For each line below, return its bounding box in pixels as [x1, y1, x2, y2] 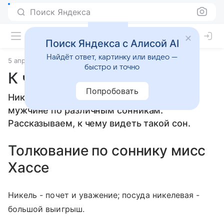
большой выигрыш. [8, 204, 84, 214]
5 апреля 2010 [8, 56, 54, 64]
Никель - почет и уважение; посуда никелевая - [8, 190, 200, 200]
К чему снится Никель [8, 69, 170, 87]
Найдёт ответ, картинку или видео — [46, 53, 177, 61]
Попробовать [85, 86, 138, 96]
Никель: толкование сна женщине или [8, 92, 180, 102]
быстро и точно [84, 63, 139, 71]
